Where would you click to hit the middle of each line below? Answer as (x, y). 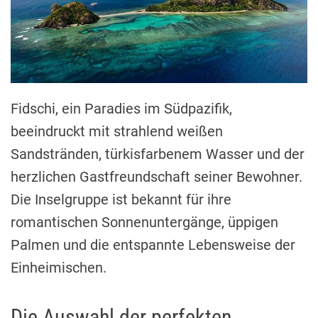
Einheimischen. (59, 268)
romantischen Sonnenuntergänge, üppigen (144, 223)
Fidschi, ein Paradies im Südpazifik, (121, 109)
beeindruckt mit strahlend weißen (117, 132)
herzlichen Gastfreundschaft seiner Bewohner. (157, 177)
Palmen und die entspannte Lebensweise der (153, 245)
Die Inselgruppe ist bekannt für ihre (121, 200)
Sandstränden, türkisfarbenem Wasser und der (158, 154)
